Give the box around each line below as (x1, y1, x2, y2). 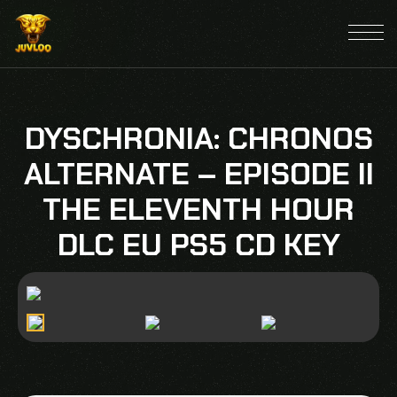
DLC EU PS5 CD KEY (57, 225, 340, 266)
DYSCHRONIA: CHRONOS (24, 119, 373, 160)
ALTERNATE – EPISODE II (23, 154, 374, 195)
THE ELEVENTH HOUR (43, 190, 354, 230)
